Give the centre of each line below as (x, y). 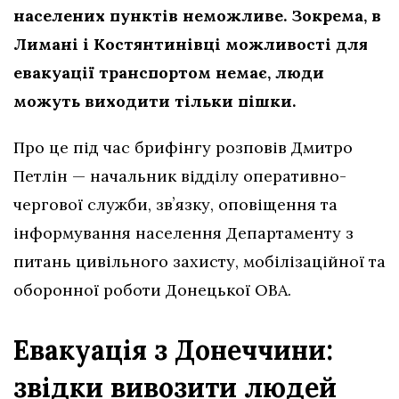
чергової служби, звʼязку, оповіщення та (175, 204)
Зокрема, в (336, 15)
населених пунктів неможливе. (152, 15)
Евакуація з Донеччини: (173, 350)
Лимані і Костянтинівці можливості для (191, 44)
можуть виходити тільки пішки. (155, 101)
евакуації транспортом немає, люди (169, 72)
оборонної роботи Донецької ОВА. (152, 289)
